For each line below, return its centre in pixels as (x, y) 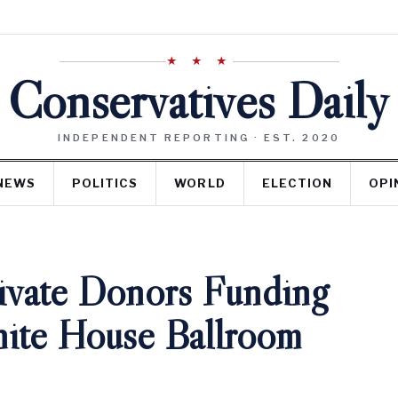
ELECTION (297, 183)
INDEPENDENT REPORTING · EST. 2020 (199, 138)
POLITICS (105, 183)
